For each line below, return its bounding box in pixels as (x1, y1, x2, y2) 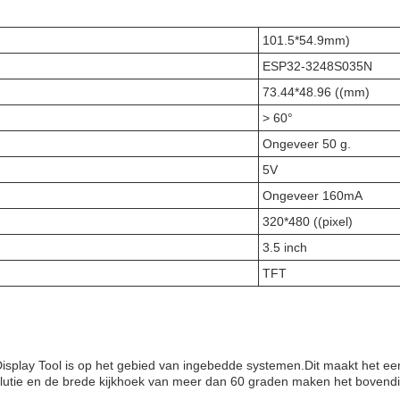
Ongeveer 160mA (262, 188, 362, 203)
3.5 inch (262, 240, 307, 254)
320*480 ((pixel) (262, 214, 353, 229)
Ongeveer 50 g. (262, 137, 351, 151)
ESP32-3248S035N (262, 59, 372, 73)
